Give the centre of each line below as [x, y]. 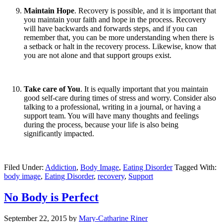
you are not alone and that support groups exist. [98, 55]
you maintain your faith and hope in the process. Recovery [115, 19]
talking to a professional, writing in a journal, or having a [112, 107]
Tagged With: [195, 167]
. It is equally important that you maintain [144, 89]
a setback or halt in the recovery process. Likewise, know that [120, 46]
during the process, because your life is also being [101, 124]
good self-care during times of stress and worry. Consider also [120, 98]
